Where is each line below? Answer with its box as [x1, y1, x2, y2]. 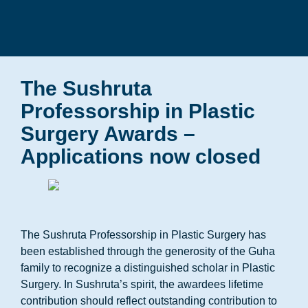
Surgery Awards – [21, 122, 195, 145]
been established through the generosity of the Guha [21, 245, 275, 257]
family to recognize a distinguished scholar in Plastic [21, 262, 275, 274]
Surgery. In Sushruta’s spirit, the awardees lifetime [21, 278, 263, 290]
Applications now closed [21, 145, 261, 168]
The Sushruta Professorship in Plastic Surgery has [21, 229, 266, 241]
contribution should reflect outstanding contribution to [21, 295, 277, 307]
